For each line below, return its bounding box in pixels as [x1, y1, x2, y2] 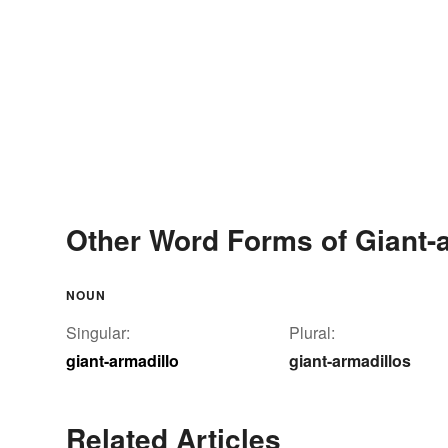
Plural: [289, 321, 335, 345]
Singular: [66, 321, 130, 345]
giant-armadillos [289, 349, 411, 373]
